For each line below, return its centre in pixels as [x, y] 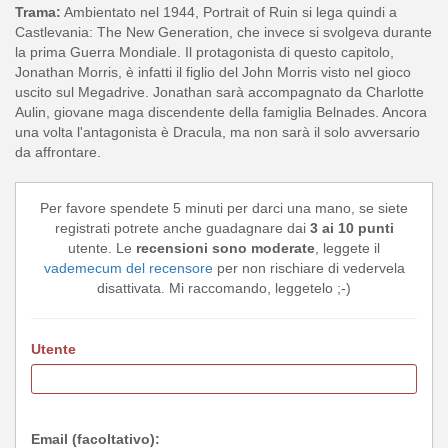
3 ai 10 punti [351, 228]
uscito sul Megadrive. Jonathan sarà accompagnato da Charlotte [219, 92]
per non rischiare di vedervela [308, 268]
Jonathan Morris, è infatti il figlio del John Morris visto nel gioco [213, 72]
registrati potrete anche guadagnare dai [182, 228]
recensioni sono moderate [225, 248]
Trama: [38, 12]
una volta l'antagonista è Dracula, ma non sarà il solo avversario [217, 132]
